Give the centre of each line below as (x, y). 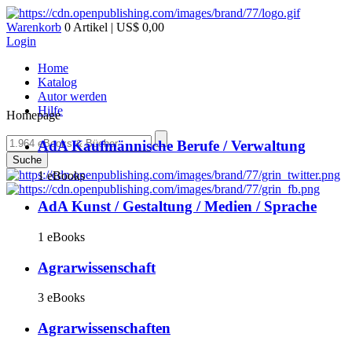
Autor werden (72, 96)
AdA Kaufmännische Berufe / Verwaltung (172, 145)
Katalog (57, 82)
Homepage (33, 115)
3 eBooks (61, 298)
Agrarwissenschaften (104, 328)
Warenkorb (34, 27)
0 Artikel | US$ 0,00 (113, 27)
